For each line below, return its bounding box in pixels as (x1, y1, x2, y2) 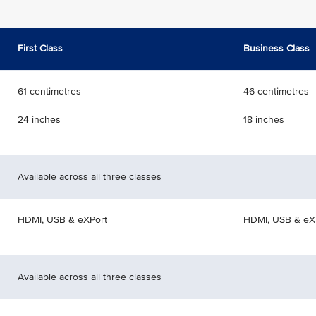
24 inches (18, 114, 61, 126)
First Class (18, 42, 63, 54)
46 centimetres (243, 85, 309, 97)
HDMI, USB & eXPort (18, 214, 107, 226)
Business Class (243, 42, 310, 54)
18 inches (243, 114, 284, 126)
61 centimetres (18, 85, 81, 97)
